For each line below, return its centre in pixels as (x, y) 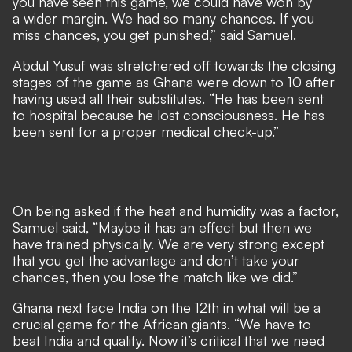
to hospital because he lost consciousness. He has (169, 114)
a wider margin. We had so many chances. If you (163, 18)
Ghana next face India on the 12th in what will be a (167, 307)
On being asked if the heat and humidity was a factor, (176, 210)
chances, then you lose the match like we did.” (155, 276)
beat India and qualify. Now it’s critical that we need (169, 340)
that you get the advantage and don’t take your (156, 260)
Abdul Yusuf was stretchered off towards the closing (174, 65)
